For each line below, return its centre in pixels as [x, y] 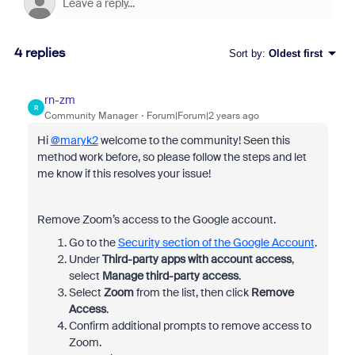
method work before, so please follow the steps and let [172, 157]
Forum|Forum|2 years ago [202, 116]
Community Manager [91, 116]
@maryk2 [74, 140]
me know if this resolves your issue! [125, 174]
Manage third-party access [170, 276]
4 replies [40, 53]
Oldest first [295, 53]
